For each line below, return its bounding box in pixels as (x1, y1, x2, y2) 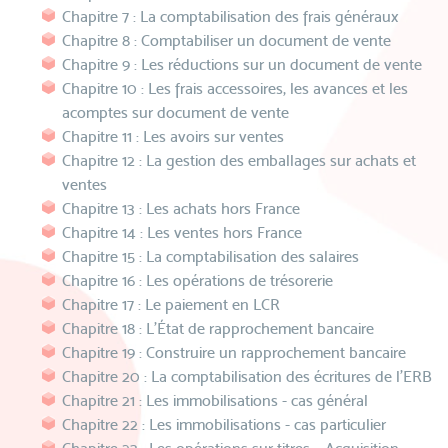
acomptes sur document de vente (62, 103, 289, 122)
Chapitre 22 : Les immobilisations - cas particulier (62, 415, 386, 434)
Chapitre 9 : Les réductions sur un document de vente (62, 55, 422, 74)
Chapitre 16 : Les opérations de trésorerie (62, 271, 333, 290)
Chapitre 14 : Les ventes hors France (62, 223, 302, 242)
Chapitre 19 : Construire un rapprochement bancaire (62, 343, 406, 362)
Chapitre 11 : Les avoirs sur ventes (62, 127, 284, 146)
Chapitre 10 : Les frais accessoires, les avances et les (62, 79, 408, 98)
